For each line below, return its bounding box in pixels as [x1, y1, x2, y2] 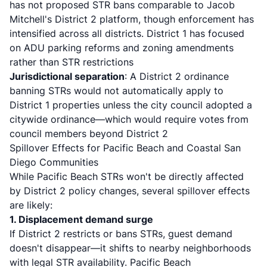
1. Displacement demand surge [10, 213, 153, 225]
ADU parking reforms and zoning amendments [24, 42, 234, 54]
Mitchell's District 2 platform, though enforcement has [10, 13, 254, 25]
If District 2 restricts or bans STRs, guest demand [10, 228, 232, 240]
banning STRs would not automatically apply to [10, 85, 223, 97]
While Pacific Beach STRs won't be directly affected [10, 170, 244, 182]
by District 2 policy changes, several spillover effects [10, 185, 250, 197]
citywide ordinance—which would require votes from [10, 113, 249, 125]
